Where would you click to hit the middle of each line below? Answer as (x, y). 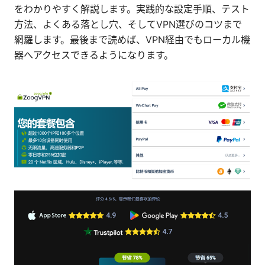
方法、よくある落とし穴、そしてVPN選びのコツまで (128, 25)
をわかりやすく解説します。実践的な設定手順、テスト (132, 9)
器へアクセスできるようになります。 (94, 55)
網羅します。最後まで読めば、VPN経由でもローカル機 (132, 40)
